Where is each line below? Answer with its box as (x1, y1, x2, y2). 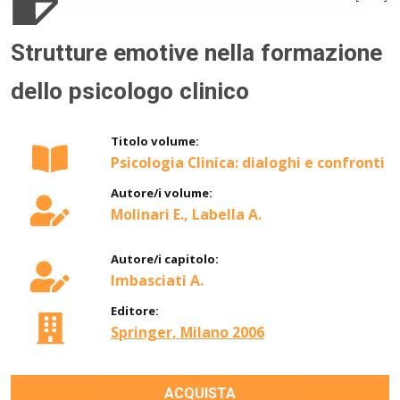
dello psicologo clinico (11, 78, 255, 105)
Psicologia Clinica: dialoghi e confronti (111, 153, 385, 173)
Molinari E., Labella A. (111, 204, 262, 225)
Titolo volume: (111, 133, 199, 150)
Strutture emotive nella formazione (11, 39, 382, 67)
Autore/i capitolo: (111, 251, 219, 268)
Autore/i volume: (111, 185, 212, 202)
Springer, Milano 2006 (111, 322, 264, 343)
